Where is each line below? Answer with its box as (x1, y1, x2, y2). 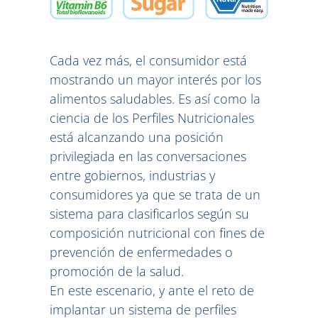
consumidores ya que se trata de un (50, 186, 261, 204)
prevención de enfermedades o (50, 243, 233, 261)
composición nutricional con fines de (50, 224, 265, 242)
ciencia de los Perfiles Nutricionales (50, 109, 254, 127)
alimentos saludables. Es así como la (50, 90, 261, 108)
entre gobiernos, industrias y (50, 167, 215, 185)
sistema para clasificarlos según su (50, 205, 249, 223)
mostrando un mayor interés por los (50, 71, 261, 89)
